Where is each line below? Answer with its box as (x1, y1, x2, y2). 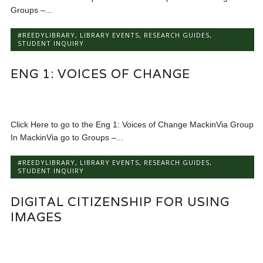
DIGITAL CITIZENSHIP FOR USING (11, 193, 230, 210)
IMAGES (11, 208, 63, 225)
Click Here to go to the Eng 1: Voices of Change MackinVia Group (11, 120, 254, 130)
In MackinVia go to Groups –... (11, 133, 124, 143)
